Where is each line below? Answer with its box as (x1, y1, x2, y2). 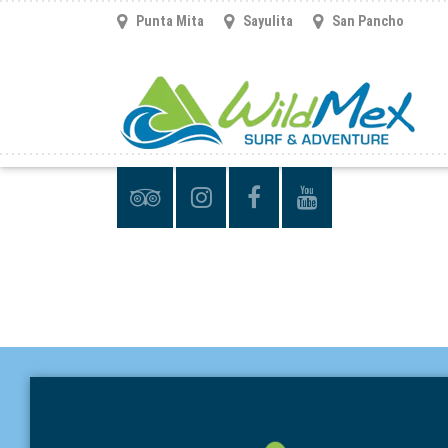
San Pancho (332, 13, 404, 29)
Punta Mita (136, 13, 204, 29)
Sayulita (243, 13, 293, 29)
